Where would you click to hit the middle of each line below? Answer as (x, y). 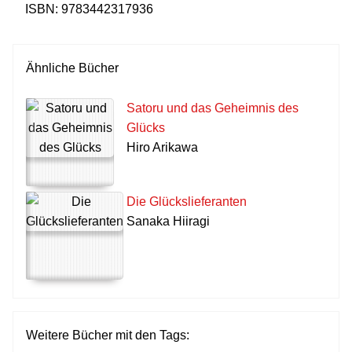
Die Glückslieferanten (187, 202)
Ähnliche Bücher (72, 68)
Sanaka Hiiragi (168, 221)
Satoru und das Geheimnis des (213, 108)
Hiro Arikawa (162, 147)
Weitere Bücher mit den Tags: (108, 335)
